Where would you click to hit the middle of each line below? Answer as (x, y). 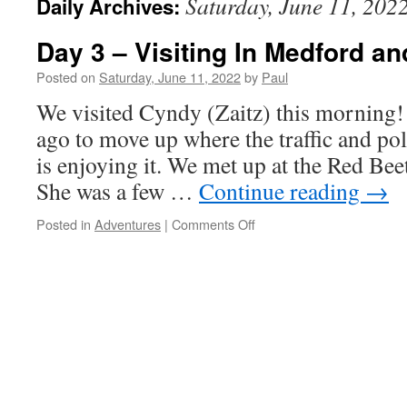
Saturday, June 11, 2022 (170, 77)
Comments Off (213, 224)
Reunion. (280, 387)
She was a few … (118, 191)
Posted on (66, 77)
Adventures (128, 224)
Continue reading (282, 191)
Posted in (64, 224)
